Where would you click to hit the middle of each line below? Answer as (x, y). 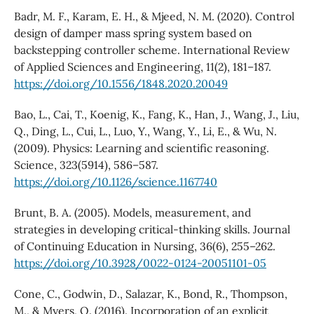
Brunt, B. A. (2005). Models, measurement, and (132, 213)
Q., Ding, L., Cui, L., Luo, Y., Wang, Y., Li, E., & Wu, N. (145, 131)
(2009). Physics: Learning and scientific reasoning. (141, 148)
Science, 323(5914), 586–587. (86, 165)
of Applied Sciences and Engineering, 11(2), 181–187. (142, 67)
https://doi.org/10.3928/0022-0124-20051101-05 (140, 263)
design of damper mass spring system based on (133, 33)
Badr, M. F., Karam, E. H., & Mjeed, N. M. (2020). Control (154, 16)
